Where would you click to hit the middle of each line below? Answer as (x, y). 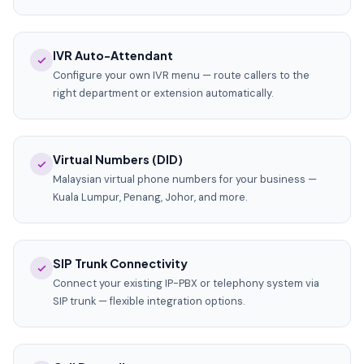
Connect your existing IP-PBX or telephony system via (186, 283)
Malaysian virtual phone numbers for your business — (185, 179)
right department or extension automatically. (163, 93)
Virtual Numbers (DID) (118, 159)
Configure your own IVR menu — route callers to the (181, 75)
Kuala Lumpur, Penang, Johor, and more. (150, 197)
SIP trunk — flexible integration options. (149, 301)
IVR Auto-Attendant (113, 55)
